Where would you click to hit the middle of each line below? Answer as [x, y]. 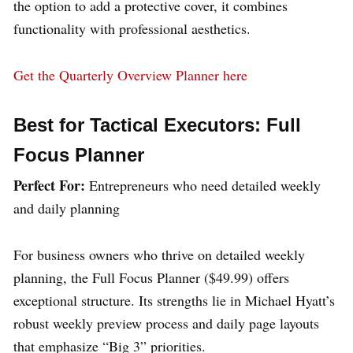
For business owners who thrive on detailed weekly [159, 254]
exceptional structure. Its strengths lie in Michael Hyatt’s [174, 300]
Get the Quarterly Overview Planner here [130, 74]
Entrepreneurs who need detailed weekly [203, 185]
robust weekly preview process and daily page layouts [166, 323]
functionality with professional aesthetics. [132, 28]
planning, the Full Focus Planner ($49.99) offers [151, 277]
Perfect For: [49, 185]
